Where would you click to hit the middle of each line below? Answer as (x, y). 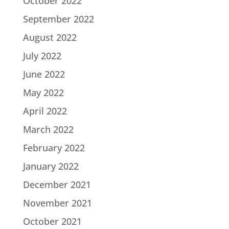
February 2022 (54, 148)
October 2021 (52, 222)
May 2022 (43, 93)
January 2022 (51, 166)
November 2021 (57, 203)
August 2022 (50, 38)
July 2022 (42, 56)
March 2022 (48, 130)
